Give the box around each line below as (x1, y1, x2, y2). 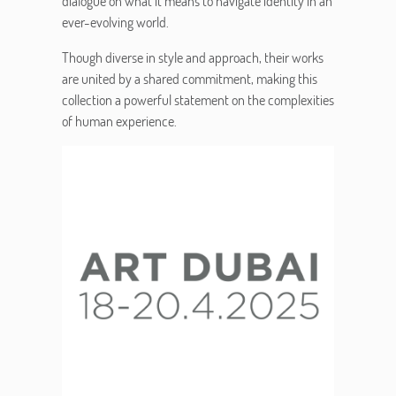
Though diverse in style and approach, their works (62, 49, 324, 66)
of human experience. (62, 112, 177, 130)
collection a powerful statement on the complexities (62, 91, 334, 109)
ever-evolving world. (62, 13, 169, 31)
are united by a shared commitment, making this (62, 70, 317, 88)
